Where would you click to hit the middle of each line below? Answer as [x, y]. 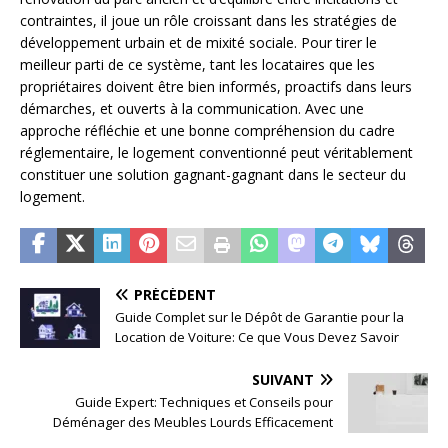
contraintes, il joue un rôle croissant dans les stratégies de [208, 20]
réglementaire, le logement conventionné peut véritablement [216, 152]
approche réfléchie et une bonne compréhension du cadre [207, 130]
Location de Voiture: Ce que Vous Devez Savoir [257, 336]
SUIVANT [283, 379]
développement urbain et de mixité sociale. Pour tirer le [198, 42]
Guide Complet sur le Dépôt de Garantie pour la [259, 316]
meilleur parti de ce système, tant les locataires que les [197, 64]
